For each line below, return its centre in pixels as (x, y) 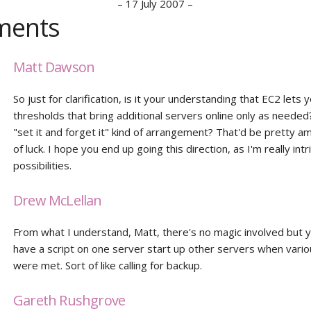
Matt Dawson (54, 67)
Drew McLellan (58, 200)
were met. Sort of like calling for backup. (108, 265)
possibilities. (43, 165)
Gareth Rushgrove (69, 300)
